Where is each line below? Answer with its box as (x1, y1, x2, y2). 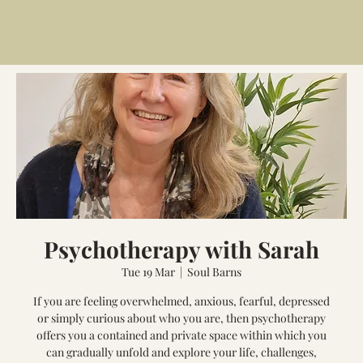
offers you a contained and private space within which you (36, 327, 327, 343)
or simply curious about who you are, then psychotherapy (37, 310, 326, 326)
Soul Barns (187, 264, 241, 280)
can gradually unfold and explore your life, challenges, (46, 344, 317, 360)
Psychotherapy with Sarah (44, 234, 319, 264)
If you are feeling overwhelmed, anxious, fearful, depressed (33, 293, 330, 309)
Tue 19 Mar (122, 264, 175, 280)
